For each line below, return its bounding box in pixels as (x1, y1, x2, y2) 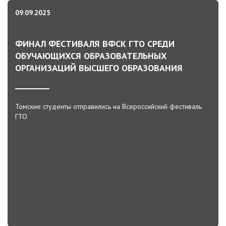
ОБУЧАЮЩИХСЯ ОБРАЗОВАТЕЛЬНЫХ (15, 50, 166, 62)
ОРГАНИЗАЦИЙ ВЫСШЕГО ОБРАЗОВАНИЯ (15, 62, 183, 74)
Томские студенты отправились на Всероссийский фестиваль (15, 102, 202, 111)
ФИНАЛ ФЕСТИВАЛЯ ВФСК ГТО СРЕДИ (15, 38, 175, 49)
